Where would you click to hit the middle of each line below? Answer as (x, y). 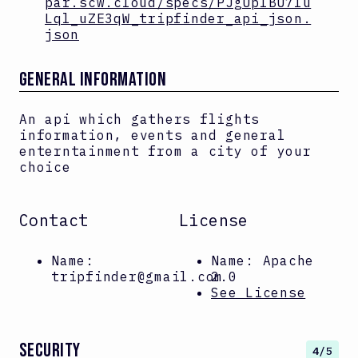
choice (45, 167)
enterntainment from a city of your (165, 151)
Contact (54, 220)
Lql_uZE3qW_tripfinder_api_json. (178, 19)
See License (259, 292)
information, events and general (153, 135)
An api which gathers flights (139, 119)
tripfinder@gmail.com (137, 276)
